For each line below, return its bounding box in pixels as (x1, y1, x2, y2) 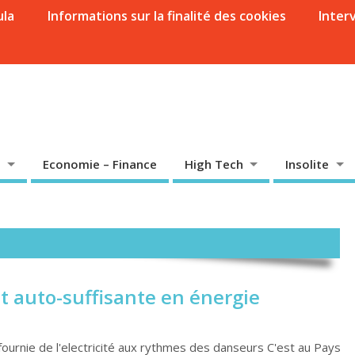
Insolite (285, 155, 330, 172)
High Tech (184, 155, 243, 172)
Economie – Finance (42, 155, 157, 172)
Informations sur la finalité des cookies (46, 7, 286, 25)
